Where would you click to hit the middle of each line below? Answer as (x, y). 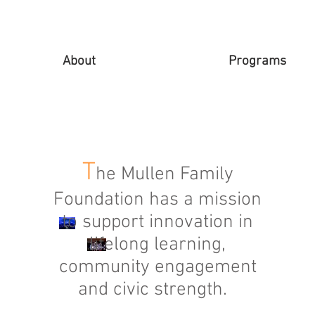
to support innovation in (157, 222)
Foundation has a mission (157, 200)
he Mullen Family (164, 174)
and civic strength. (157, 290)
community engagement (157, 267)
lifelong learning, (157, 245)
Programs (257, 62)
